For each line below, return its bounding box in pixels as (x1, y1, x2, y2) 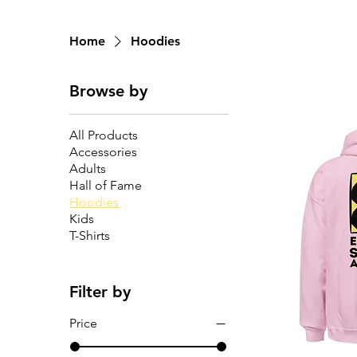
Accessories (69, 144, 138, 159)
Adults (69, 161, 107, 176)
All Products (69, 127, 139, 143)
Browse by (69, 81, 148, 100)
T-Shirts (69, 228, 111, 243)
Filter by (69, 282, 131, 301)
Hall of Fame (69, 178, 143, 193)
